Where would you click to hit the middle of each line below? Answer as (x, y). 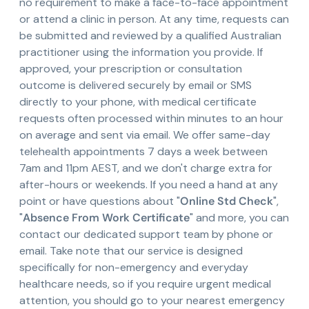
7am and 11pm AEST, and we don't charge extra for (146, 168)
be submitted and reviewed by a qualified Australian (150, 36)
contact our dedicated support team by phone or (146, 235)
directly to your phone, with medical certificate (138, 102)
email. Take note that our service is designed (131, 251)
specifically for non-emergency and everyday (134, 268)
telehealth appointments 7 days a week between (143, 152)
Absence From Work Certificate (106, 218)
